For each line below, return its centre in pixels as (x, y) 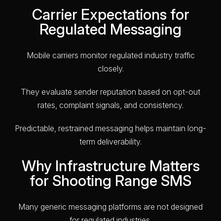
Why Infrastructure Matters (110, 166)
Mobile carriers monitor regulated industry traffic (110, 55)
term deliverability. (110, 141)
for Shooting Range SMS (110, 180)
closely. (110, 68)
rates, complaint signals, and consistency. (110, 105)
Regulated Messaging (110, 29)
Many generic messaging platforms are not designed (110, 206)
